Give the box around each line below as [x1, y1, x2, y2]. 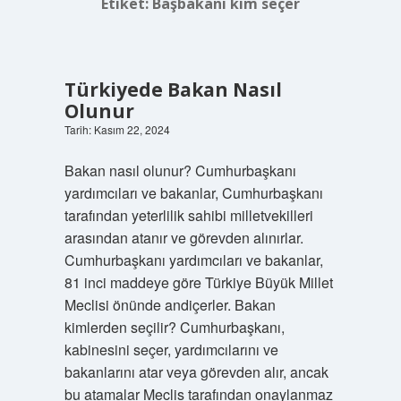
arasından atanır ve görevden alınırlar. [64, 227, 303, 248]
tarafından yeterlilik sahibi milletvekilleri [64, 205, 313, 226]
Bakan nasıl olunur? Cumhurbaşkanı [64, 160, 296, 181]
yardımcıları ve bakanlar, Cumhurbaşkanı [64, 183, 323, 203]
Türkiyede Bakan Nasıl [64, 77, 282, 102]
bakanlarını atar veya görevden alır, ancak [64, 362, 328, 382]
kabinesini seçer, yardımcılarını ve [64, 339, 278, 360]
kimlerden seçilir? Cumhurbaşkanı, [64, 317, 285, 337]
